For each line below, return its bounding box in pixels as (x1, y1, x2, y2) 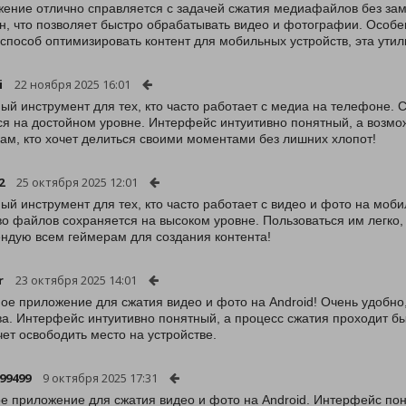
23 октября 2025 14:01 (15, 272, 137, 288)
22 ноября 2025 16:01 (14, 76, 130, 92)
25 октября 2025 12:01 (16, 174, 138, 190)
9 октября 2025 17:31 (43, 370, 158, 386)
